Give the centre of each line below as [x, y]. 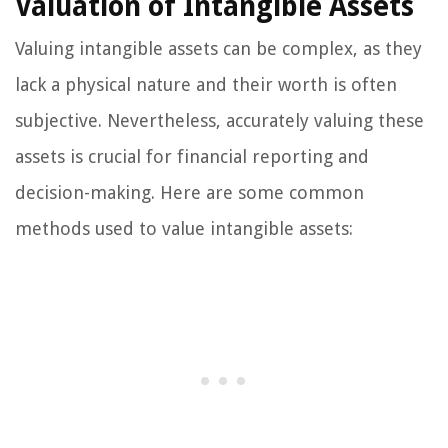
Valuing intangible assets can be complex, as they [218, 48]
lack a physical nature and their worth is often [206, 84]
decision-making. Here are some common [189, 192]
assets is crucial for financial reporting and [192, 156]
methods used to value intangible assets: [184, 228]
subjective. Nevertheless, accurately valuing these [219, 120]
